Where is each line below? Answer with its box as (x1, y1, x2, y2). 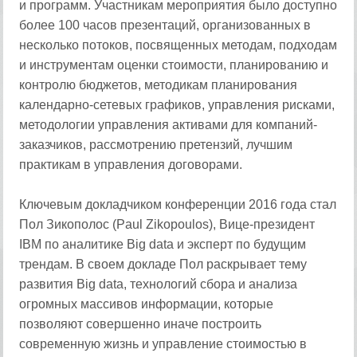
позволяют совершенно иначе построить (19, 317, 262, 331)
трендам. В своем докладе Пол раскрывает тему (19, 257, 308, 271)
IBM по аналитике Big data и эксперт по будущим (19, 237, 307, 251)
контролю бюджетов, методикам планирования (19, 78, 298, 92)
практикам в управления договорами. (19, 158, 243, 171)
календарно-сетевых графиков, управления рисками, (19, 98, 335, 112)
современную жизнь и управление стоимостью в (19, 337, 308, 351)
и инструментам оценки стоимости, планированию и (19, 58, 329, 72)
